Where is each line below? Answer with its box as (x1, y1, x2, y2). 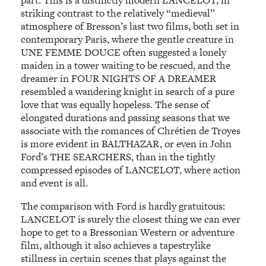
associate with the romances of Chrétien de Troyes (21, 123, 241, 138)
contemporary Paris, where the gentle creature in (21, 31, 235, 46)
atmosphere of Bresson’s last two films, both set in (21, 18, 240, 33)
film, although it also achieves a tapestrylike (21, 238, 211, 253)
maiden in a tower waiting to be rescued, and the (21, 58, 231, 72)
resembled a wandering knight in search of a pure (21, 84, 235, 99)
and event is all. (21, 175, 88, 190)
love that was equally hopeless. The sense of (21, 97, 210, 112)
